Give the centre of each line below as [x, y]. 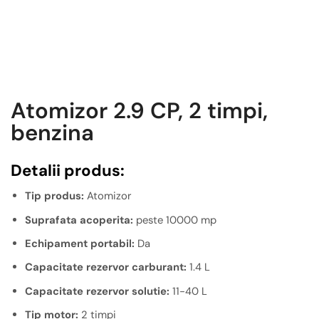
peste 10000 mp [175, 220]
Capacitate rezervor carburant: [106, 267]
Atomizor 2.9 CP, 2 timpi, [139, 111]
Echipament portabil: [80, 243]
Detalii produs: [68, 171]
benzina [52, 133]
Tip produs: [54, 196]
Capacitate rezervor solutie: [97, 291]
